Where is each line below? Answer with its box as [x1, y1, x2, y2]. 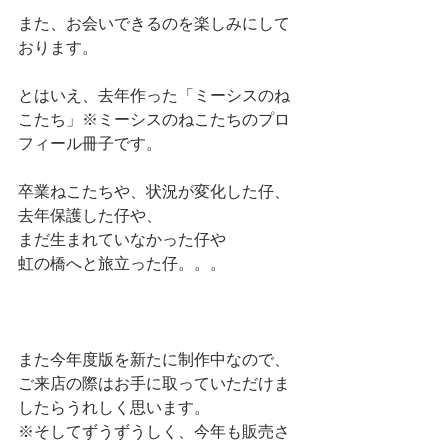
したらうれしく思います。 [18, 398, 210, 419]
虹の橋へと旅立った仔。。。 [18, 254, 226, 275]
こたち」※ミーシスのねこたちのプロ [18, 110, 290, 131]
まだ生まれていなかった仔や [18, 230, 226, 251]
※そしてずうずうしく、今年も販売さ [18, 422, 290, 443]
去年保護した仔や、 [18, 206, 162, 227]
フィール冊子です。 [18, 134, 162, 155]
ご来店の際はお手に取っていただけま [18, 374, 290, 395]
